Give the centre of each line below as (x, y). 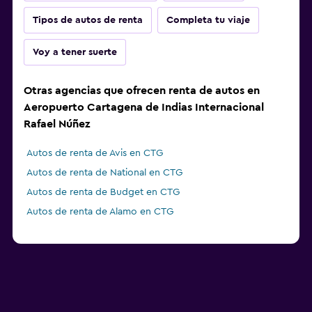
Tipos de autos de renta (88, 21)
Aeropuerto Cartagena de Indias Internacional (144, 108)
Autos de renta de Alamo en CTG (100, 212)
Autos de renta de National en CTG (104, 173)
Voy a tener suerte (75, 53)
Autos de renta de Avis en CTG (95, 154)
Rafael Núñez (57, 124)
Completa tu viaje (208, 21)
